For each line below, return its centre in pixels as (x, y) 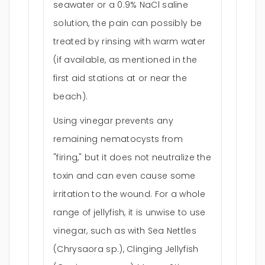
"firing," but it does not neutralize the (132, 157)
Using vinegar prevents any (113, 121)
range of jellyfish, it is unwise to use (130, 212)
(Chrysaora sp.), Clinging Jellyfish (126, 249)
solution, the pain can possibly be (128, 23)
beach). (71, 96)
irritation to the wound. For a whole (129, 194)
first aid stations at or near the (120, 78)
